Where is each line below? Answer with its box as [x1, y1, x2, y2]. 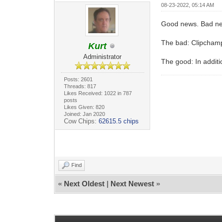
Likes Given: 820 [63, 104, 105, 110]
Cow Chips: [63, 117, 99, 125]
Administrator [83, 53, 122, 60]
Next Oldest [64, 179, 105, 188]
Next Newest [111, 179, 155, 188]
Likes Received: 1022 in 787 [63, 90, 132, 96]
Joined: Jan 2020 [63, 111, 105, 117]
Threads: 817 [63, 83, 96, 89]
